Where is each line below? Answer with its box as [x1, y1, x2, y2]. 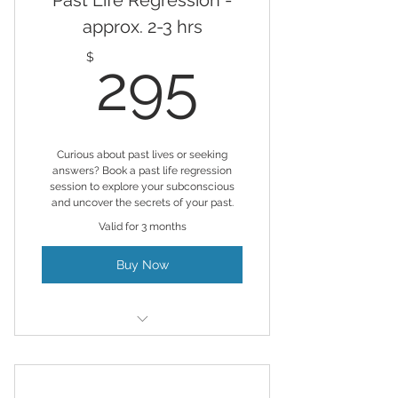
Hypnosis [115, 339, 169, 354]
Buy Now [115, 257, 169, 272]
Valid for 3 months [98, 220, 187, 234]
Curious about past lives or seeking [57, 148, 227, 162]
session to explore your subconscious [50, 180, 235, 194]
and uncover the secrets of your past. [51, 196, 234, 210]
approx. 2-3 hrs [82, 16, 203, 38]
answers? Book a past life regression [52, 164, 232, 178]
